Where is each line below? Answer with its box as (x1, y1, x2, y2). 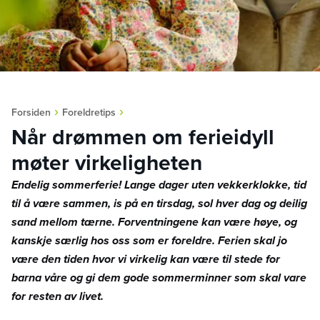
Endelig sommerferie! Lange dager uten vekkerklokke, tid (11, 176, 306, 193)
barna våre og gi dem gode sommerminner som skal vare (11, 269, 306, 286)
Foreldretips (62, 105, 116, 119)
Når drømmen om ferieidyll (11, 121, 274, 153)
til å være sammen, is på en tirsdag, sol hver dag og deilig (11, 195, 307, 211)
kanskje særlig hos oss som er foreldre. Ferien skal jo (11, 232, 287, 249)
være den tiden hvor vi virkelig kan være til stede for (11, 251, 280, 267)
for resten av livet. (11, 288, 104, 304)
